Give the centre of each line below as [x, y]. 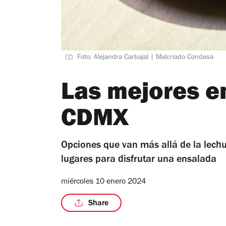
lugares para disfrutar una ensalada [139, 160]
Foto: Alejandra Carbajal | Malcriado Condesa [145, 58]
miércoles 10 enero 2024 [103, 182]
